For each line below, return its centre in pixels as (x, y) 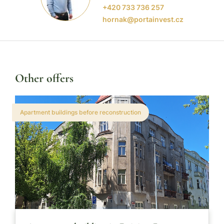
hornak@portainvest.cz (143, 19)
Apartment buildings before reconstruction (80, 112)
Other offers (44, 78)
